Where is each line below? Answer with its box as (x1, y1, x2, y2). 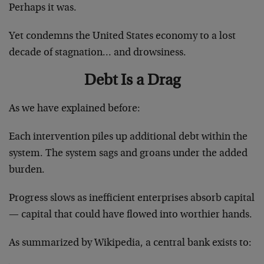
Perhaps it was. (9, 2, 77, 14)
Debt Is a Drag (84, 72, 180, 89)
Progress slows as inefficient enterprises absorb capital (9, 193, 255, 204)
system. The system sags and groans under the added (9, 148, 247, 159)
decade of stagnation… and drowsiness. (9, 47, 186, 58)
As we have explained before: (9, 103, 140, 114)
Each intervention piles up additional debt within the (9, 131, 247, 143)
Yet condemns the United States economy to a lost (9, 31, 236, 42)
